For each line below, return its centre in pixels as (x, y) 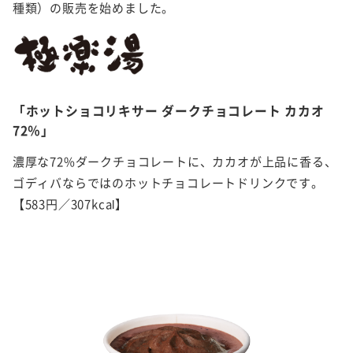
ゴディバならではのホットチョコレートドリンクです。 (168, 183)
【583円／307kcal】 (70, 204)
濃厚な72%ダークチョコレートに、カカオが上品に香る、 (175, 162)
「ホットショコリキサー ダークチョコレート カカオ (168, 111)
